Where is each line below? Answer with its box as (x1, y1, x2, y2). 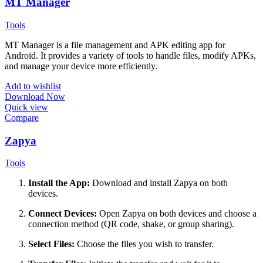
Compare (5, 112, 39, 123)
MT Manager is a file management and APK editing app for (5, 39, 225, 50)
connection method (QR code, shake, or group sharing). (28, 219, 234, 230)
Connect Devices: (28, 208, 97, 219)
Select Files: (28, 239, 75, 249)
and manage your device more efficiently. (5, 60, 157, 71)
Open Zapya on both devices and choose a (97, 208, 257, 219)
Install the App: (28, 178, 90, 188)
